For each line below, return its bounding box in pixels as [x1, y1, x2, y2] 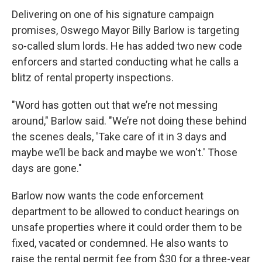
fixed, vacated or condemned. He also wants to [12, 237, 228, 250]
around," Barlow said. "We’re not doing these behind [12, 115, 247, 127]
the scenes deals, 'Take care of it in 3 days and [12, 130, 226, 143]
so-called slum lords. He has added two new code [12, 40, 242, 53]
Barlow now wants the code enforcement [12, 189, 204, 202]
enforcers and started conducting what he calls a [12, 56, 239, 68]
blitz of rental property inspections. [12, 71, 176, 84]
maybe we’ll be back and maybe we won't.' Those [12, 146, 237, 159]
